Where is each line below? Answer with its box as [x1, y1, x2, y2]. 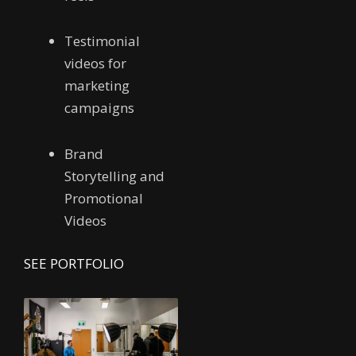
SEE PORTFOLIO [24, 253, 124, 273]
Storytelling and [64, 167, 164, 186]
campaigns [64, 99, 134, 118]
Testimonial [64, 32, 140, 51]
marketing [64, 76, 130, 95]
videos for [64, 54, 126, 73]
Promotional [64, 189, 143, 208]
